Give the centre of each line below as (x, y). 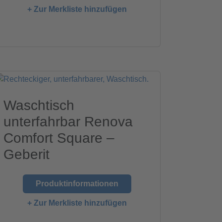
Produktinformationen (77, 183)
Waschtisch (39, 105)
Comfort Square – (59, 138)
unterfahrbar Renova (68, 121)
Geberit (27, 154)
